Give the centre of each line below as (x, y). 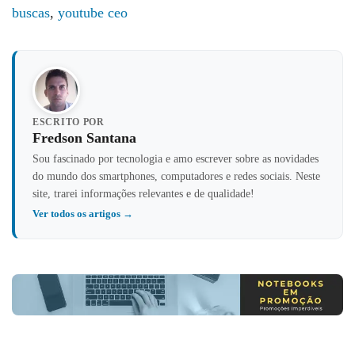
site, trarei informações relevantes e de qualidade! (143, 194)
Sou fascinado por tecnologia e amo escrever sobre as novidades (176, 159)
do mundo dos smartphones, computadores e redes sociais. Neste (176, 176)
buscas (31, 13)
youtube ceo (93, 13)
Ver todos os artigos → (83, 214)
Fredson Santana (84, 138)
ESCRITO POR (69, 122)
